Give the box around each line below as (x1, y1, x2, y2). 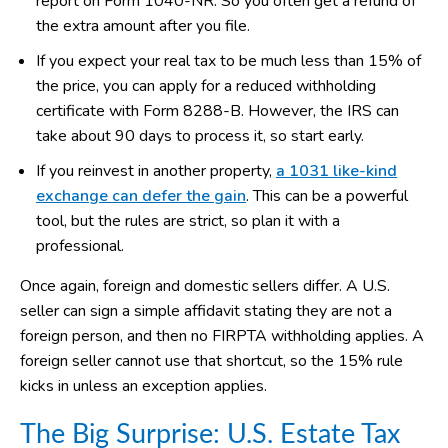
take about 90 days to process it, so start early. (36, 124, 364, 147)
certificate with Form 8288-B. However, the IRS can (36, 99, 399, 122)
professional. (36, 234, 124, 257)
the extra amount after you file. (36, 14, 250, 37)
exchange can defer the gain (36, 184, 246, 207)
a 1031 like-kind (276, 159, 397, 182)
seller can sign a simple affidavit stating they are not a (20, 299, 392, 322)
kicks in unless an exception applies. (20, 374, 267, 397)
